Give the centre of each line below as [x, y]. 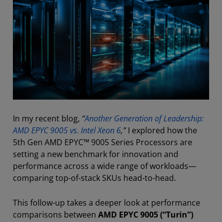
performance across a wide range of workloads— [105, 166]
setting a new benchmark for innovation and [96, 154]
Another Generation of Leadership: [144, 118]
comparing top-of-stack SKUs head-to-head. [94, 178]
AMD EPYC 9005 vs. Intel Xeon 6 [67, 130]
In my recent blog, [47, 118]
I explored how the [162, 130]
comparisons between [55, 214]
